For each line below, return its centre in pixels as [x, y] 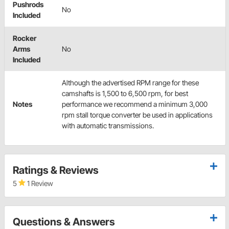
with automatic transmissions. [108, 126]
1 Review [39, 184]
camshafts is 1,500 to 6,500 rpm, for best [125, 94]
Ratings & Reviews [56, 170]
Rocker [25, 38]
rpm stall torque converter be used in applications [137, 115]
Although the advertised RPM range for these [130, 83]
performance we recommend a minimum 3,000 [135, 104]
